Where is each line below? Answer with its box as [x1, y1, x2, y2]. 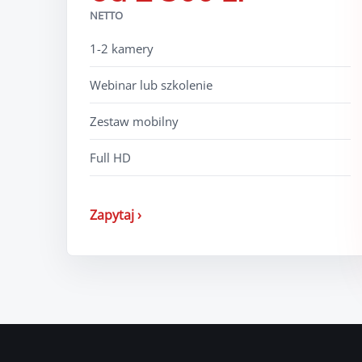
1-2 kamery [90, 40, 154, 57]
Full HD [90, 149, 131, 166]
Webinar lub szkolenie [90, 76, 213, 93]
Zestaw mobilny [90, 112, 179, 129]
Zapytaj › [90, 205, 141, 224]
